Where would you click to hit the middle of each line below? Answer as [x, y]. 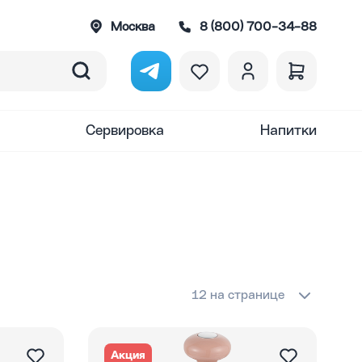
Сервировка [125, 131]
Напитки [288, 131]
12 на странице [238, 296]
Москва [133, 27]
